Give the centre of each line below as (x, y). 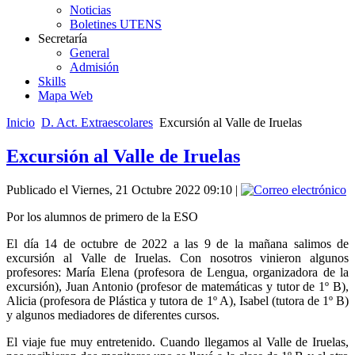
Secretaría (63, 39)
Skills (52, 82)
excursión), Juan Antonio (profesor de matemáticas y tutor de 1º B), (177, 286)
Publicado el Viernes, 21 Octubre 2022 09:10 (119, 190)
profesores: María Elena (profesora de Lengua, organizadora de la (177, 272)
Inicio (21, 123)
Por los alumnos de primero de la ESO (102, 217)
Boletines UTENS (116, 25)
